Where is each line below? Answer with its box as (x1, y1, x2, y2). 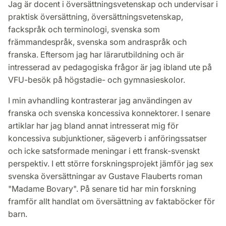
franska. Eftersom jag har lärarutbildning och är (8, 49, 184, 60)
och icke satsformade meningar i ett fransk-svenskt (8, 146, 200, 156)
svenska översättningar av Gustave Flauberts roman (8, 171, 202, 182)
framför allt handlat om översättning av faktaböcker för (8, 196, 215, 207)
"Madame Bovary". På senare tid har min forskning (8, 184, 196, 194)
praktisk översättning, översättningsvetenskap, (8, 12, 183, 22)
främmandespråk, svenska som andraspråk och (8, 37, 187, 47)
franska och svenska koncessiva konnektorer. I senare (8, 108, 210, 119)
